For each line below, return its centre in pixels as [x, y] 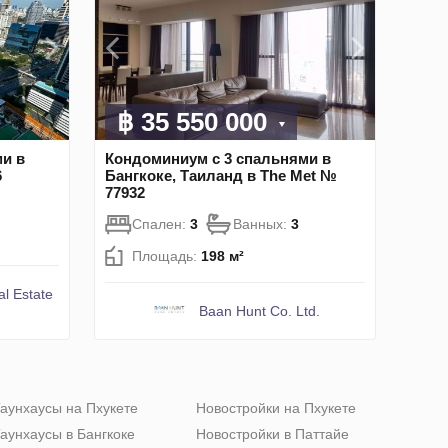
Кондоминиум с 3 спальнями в [218, 159]
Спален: [161, 224]
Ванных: [262, 224]
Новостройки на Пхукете [276, 408]
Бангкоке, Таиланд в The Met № [221, 176]
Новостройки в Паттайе [272, 434]
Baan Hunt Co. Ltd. [259, 311]
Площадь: [166, 256]
